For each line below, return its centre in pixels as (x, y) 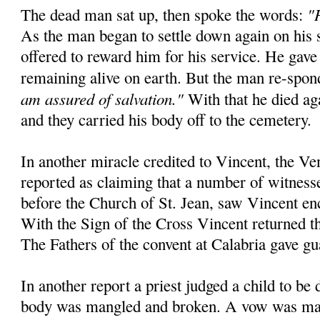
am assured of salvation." (105, 99)
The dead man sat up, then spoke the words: (164, 15)
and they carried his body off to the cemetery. (166, 120)
